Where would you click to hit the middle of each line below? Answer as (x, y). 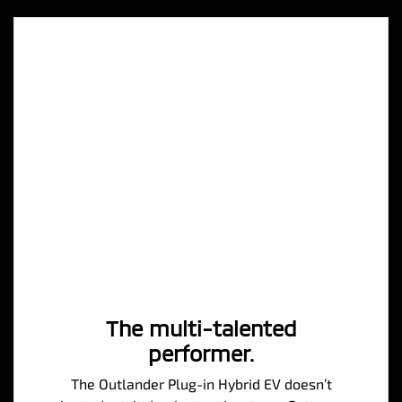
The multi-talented (201, 328)
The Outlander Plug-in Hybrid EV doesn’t (201, 383)
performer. (201, 353)
